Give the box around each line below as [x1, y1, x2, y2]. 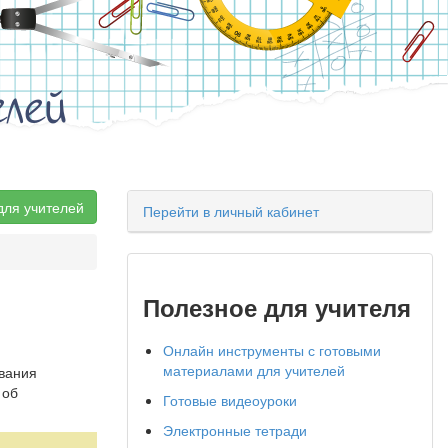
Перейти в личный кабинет [143, 201, 319, 221]
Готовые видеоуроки [163, 390, 297, 410]
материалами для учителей [163, 360, 345, 380]
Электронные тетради [163, 420, 307, 440]
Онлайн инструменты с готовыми [163, 340, 381, 360]
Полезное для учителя [143, 290, 411, 324]
